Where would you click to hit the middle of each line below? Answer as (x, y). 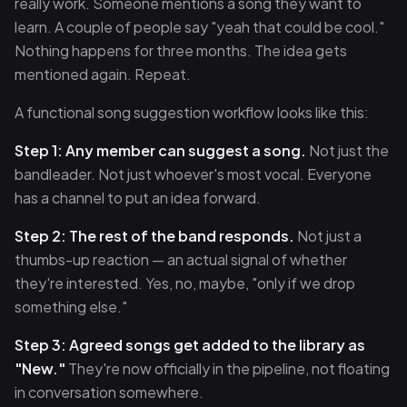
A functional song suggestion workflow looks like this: (192, 112)
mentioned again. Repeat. (103, 74)
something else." (71, 307)
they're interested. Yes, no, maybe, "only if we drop (185, 283)
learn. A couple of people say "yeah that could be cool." (199, 27)
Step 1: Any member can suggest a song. (160, 150)
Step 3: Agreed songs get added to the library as (190, 345)
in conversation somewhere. (109, 392)
